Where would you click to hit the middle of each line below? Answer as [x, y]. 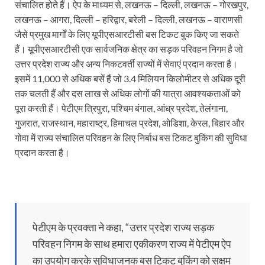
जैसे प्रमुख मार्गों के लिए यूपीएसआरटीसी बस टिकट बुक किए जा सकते [127, 34]
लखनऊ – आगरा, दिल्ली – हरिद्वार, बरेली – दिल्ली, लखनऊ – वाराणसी [129, 20]
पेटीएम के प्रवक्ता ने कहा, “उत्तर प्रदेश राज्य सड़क [123, 227]
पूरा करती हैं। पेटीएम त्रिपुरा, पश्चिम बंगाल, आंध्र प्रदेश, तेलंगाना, [121, 108]
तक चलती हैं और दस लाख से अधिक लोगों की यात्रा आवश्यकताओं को [128, 93]
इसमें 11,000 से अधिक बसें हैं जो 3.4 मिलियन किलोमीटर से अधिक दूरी [130, 79]
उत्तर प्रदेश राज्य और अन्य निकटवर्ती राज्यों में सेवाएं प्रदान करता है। [126, 64]
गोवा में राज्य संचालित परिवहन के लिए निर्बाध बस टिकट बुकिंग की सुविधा [131, 138]
